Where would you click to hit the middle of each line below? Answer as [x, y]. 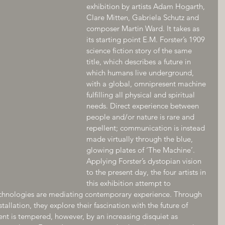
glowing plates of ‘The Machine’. [141, 150]
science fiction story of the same [140, 50]
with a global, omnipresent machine [147, 84]
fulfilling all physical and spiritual [142, 95]
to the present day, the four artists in [147, 172]
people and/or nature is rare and [141, 117]
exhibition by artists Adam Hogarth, [147, 6]
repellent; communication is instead [147, 128]
